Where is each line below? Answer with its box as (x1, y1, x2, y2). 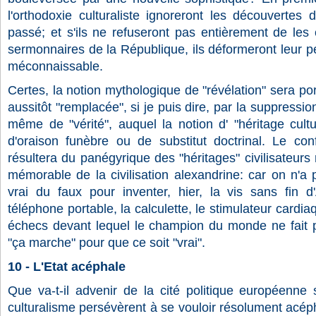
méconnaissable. (8, 59, 103, 73)
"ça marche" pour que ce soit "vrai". (8, 236, 205, 250)
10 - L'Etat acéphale (8, 260, 126, 274)
